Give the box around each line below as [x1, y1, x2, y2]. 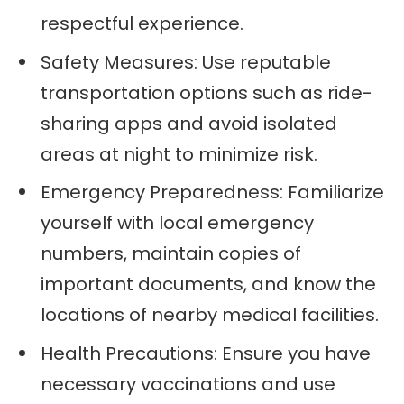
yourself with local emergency [41, 210, 314, 236]
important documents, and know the [41, 271, 376, 298]
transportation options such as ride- [41, 79, 372, 106]
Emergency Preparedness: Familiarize [41, 179, 384, 206]
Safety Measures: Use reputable [41, 49, 331, 75]
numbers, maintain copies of [41, 241, 301, 267]
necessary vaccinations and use [41, 372, 335, 398]
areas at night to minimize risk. [41, 141, 317, 167]
